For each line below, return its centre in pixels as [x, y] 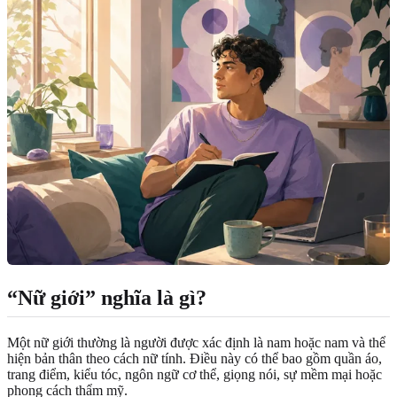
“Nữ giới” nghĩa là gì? [107, 297]
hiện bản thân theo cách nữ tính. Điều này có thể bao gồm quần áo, [195, 358]
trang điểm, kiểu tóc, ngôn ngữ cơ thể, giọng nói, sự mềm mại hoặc [195, 374]
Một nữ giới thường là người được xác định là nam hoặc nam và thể [196, 342]
